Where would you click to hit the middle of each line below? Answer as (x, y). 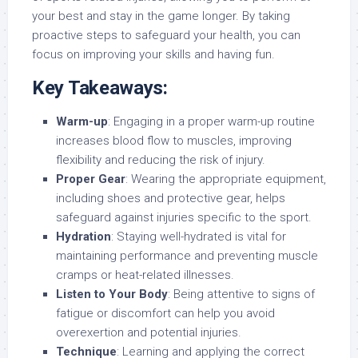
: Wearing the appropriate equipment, (226, 179)
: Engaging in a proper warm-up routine (211, 121)
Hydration (84, 237)
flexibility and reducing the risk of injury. (161, 160)
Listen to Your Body (112, 294)
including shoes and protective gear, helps (171, 198)
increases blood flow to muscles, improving (174, 141)
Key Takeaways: (100, 88)
